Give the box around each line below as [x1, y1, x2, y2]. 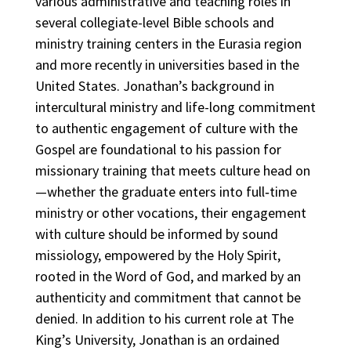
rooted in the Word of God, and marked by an [34, 266, 301, 285]
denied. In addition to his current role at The [34, 309, 294, 327]
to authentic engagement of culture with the [34, 118, 298, 137]
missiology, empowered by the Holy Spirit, [34, 245, 280, 264]
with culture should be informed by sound [34, 224, 278, 243]
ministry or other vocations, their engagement [34, 203, 306, 222]
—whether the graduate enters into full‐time [34, 182, 297, 201]
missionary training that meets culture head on [34, 161, 310, 179]
